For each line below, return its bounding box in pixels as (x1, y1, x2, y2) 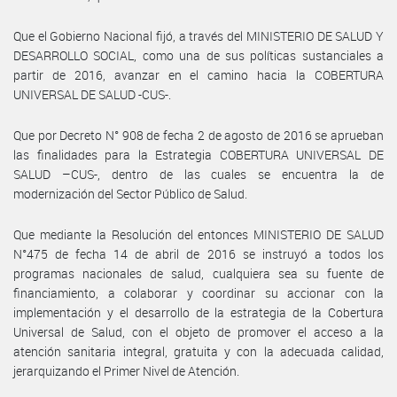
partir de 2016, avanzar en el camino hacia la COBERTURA (13, 66, 384, 83)
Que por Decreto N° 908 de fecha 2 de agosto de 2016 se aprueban (13, 126, 384, 144)
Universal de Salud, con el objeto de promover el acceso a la (13, 323, 384, 340)
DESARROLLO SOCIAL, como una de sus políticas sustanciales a (13, 46, 384, 64)
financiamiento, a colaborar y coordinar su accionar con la (13, 284, 384, 301)
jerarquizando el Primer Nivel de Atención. (13, 362, 239, 379)
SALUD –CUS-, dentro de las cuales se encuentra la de (13, 165, 384, 183)
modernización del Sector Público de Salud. (13, 184, 247, 202)
